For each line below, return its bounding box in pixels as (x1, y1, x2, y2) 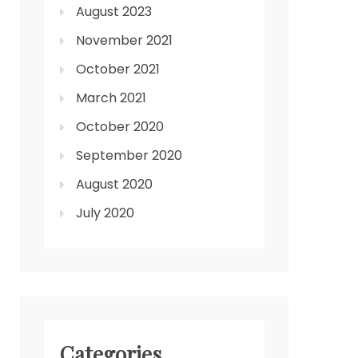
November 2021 (76, 31, 173, 50)
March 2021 (76, 89, 146, 108)
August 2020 (76, 175, 153, 194)
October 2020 (76, 117, 164, 137)
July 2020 (76, 204, 134, 223)
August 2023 (76, 2, 152, 22)
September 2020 (76, 146, 182, 165)
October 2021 (76, 60, 160, 79)
